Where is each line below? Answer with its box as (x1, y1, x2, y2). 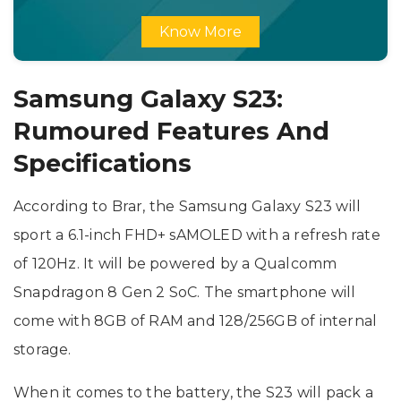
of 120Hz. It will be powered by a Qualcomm (13, 254, 337, 272)
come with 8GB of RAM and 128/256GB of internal (13, 311, 378, 329)
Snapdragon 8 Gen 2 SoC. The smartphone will (13, 283, 356, 301)
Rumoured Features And (13, 115, 329, 146)
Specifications (13, 148, 192, 178)
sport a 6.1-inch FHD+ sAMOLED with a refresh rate (13, 226, 380, 243)
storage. (13, 340, 72, 358)
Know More (159, 22, 242, 40)
